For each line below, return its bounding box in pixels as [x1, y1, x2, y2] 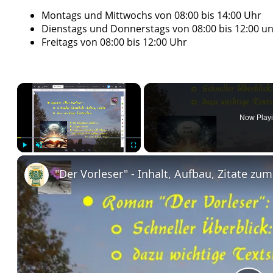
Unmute [39, 155, 55, 161]
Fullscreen [133, 155, 155, 161]
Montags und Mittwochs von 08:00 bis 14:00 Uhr [41, 9, 261, 23]
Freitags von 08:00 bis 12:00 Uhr [41, 35, 187, 49]
